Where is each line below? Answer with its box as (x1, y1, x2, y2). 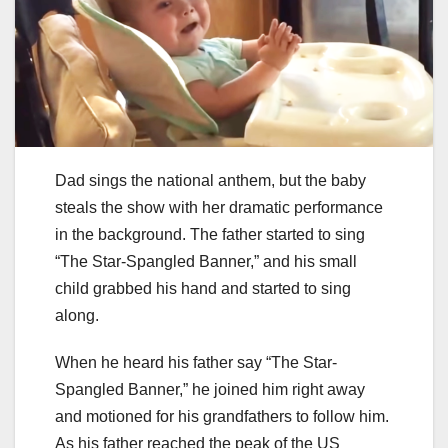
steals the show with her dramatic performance (55, 198, 383, 216)
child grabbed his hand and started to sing (55, 279, 351, 297)
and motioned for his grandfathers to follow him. (55, 407, 389, 425)
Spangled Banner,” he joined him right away (55, 380, 365, 398)
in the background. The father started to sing (55, 225, 365, 243)
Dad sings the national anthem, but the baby (55, 171, 366, 189)
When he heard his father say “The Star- (55, 353, 337, 371)
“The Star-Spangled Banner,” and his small (55, 252, 357, 270)
